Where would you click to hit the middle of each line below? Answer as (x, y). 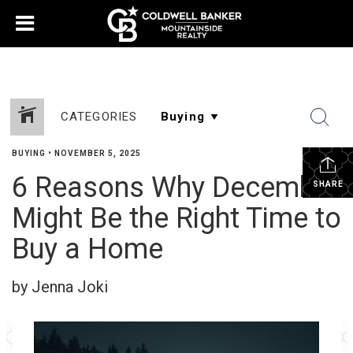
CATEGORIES (99, 117)
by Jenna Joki (60, 287)
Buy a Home (87, 249)
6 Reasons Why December (176, 188)
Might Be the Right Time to (176, 218)
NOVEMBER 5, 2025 (98, 153)
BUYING (29, 153)
